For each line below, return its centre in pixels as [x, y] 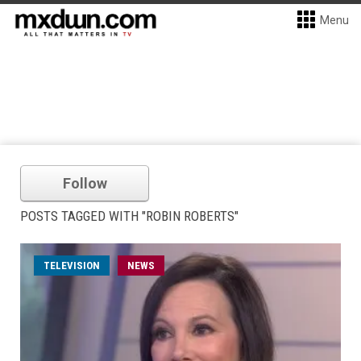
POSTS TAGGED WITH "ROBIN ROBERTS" [129, 216]
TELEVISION [72, 266]
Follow [85, 183]
